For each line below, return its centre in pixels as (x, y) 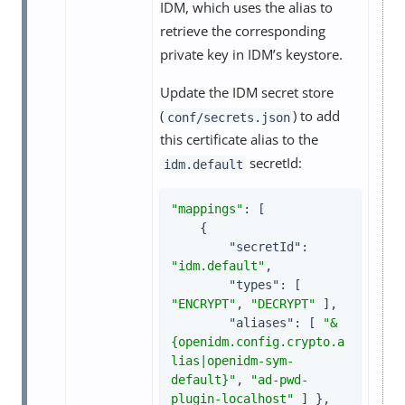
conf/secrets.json (228, 117)
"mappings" (207, 209)
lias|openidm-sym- (232, 361)
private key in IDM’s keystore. (251, 55)
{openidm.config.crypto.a (258, 342)
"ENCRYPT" (203, 304)
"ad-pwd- (279, 380)
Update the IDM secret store (247, 93)
